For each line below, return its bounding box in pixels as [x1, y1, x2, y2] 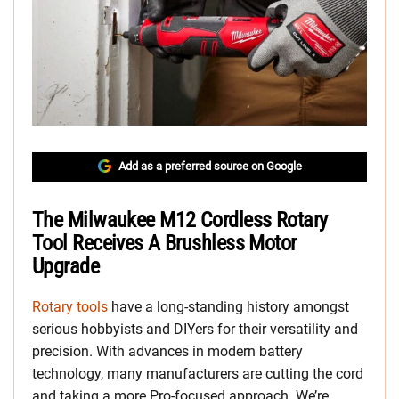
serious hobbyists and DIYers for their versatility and [32, 321, 358, 338]
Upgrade [32, 254, 100, 280]
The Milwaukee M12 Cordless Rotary [32, 208, 328, 233]
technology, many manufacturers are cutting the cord [32, 365, 363, 383]
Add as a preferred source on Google [118, 159, 302, 174]
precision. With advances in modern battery [32, 343, 303, 361]
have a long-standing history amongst [108, 298, 349, 316]
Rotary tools [32, 298, 108, 316]
